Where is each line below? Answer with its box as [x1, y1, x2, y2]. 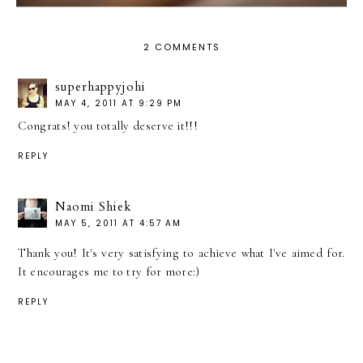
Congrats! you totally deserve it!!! [18, 118, 198, 134]
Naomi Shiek [55, 199, 132, 216]
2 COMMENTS [143, 41, 220, 54]
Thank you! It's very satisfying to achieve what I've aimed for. [18, 246, 345, 261]
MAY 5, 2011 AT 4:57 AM [55, 217, 182, 230]
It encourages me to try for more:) [18, 264, 200, 280]
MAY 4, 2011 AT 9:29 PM [55, 97, 183, 110]
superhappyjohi [55, 79, 147, 96]
